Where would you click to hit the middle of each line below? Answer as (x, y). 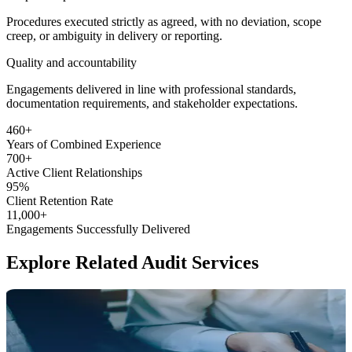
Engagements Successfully (74, 229)
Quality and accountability (71, 63)
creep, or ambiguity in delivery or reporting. (114, 36)
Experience (133, 145)
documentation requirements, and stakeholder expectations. (152, 104)
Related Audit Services (165, 263)
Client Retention (48, 201)
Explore (38, 263)
